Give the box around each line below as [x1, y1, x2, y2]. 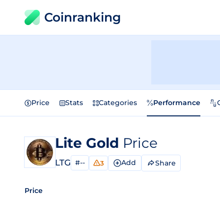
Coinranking [44, 10, 121, 25]
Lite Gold [55, 135, 123, 151]
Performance [153, 98, 200, 107]
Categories [99, 98, 137, 107]
